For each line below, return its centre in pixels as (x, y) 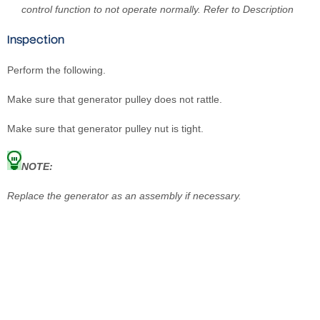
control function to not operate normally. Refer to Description (157, 10)
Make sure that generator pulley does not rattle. (115, 100)
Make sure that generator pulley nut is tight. (105, 129)
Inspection (36, 40)
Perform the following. (56, 70)
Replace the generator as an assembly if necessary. (124, 196)
